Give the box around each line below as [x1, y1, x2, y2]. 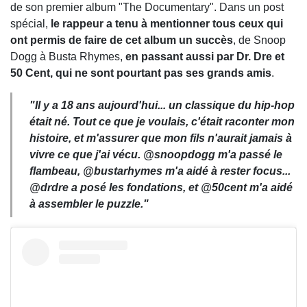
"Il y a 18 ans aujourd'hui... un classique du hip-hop [29, 99, 295, 112]
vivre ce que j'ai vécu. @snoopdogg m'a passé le [29, 149, 282, 161]
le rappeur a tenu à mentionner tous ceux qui [51, 18, 283, 30]
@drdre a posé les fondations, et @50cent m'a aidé [29, 182, 293, 194]
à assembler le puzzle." [29, 198, 149, 210]
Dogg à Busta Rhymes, [10, 51, 125, 63]
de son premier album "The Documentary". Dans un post [10, 1, 284, 14]
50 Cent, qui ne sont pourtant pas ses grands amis [10, 67, 271, 79]
